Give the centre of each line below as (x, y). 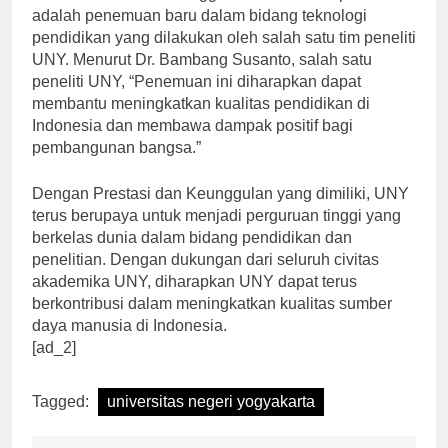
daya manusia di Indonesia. (129, 343)
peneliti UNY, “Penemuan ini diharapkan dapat (196, 99)
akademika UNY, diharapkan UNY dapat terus (194, 299)
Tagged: (62, 419)
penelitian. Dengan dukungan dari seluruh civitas (205, 277)
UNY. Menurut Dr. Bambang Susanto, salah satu (202, 77)
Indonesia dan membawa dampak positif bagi (192, 143)
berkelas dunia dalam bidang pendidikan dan (192, 255)
